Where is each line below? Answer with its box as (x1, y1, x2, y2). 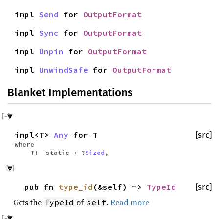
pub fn (24, 182, 59, 192)
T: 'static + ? (15, 149, 85, 157)
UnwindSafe (39, 65, 88, 75)
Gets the (13, 197, 44, 208)
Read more (110, 197, 150, 208)
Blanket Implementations (7, 86, 133, 100)
